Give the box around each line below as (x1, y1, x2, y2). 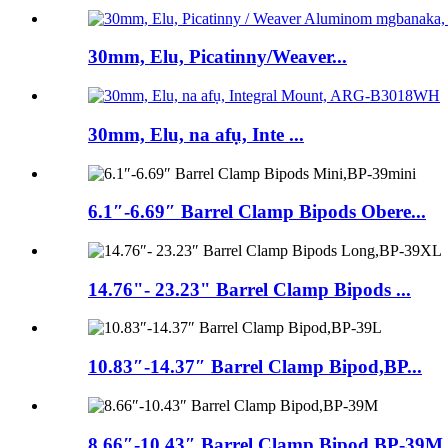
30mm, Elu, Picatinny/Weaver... (88, 46, 347, 68)
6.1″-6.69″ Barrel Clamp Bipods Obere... (88, 201, 426, 223)
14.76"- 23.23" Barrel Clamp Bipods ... (88, 278, 411, 300)
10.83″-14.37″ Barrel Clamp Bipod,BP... (88, 356, 422, 378)
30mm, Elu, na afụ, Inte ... (88, 123, 304, 145)
